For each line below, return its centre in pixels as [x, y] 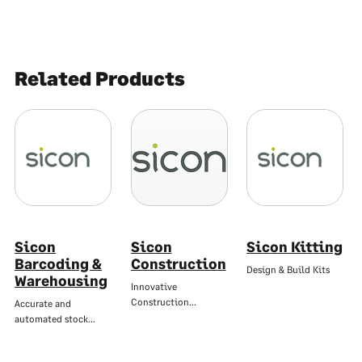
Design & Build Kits [288, 270]
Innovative [154, 287]
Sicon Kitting [295, 247]
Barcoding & [58, 264]
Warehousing [61, 281]
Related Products [100, 78]
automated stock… [55, 319]
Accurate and [43, 304]
